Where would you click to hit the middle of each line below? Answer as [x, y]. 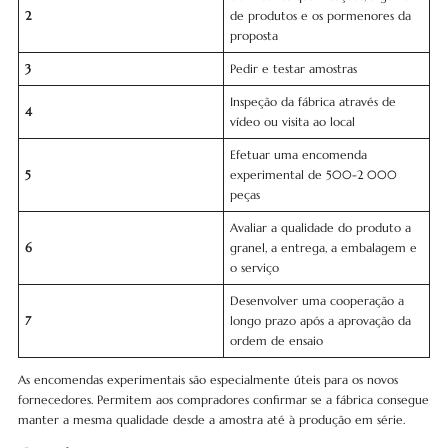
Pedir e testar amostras [293, 68]
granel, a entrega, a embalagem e [323, 247]
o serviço [254, 267]
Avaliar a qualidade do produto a [320, 227]
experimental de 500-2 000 [313, 174]
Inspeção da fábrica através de [312, 101]
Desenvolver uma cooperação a [316, 300]
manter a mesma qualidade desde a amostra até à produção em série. [211, 419]
